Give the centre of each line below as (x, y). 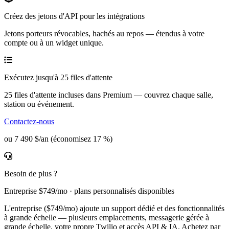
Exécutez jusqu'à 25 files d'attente (58, 77)
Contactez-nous (29, 121)
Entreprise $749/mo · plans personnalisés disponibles (89, 191)
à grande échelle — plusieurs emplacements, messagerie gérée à (107, 217)
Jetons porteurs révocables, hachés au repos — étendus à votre (104, 33)
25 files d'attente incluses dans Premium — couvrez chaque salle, (109, 95)
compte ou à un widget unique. (54, 42)
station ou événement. (39, 104)
